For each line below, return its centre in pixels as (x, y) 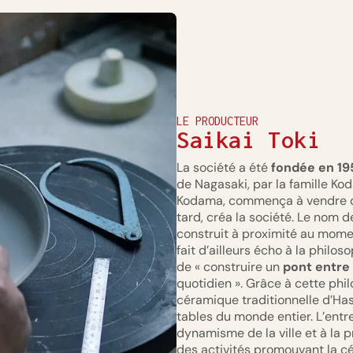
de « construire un (230, 267)
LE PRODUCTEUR (217, 121)
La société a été (224, 167)
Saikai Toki (249, 140)
